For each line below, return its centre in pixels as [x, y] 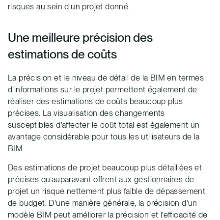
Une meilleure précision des [80, 38]
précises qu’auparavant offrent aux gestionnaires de [101, 179]
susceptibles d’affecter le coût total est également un [104, 125]
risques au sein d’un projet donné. [69, 7]
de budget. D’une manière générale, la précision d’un [103, 203]
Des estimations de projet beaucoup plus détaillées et [105, 168]
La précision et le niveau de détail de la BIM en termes [106, 78]
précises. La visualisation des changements [86, 113]
